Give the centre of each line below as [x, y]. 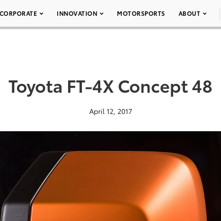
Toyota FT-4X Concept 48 [110, 85]
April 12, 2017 [110, 111]
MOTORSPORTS [141, 13]
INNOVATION [77, 13]
